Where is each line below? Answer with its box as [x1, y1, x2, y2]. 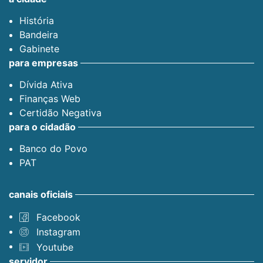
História [19, 15, 54, 26]
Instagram [36, 226, 80, 238]
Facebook [36, 211, 80, 223]
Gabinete [19, 43, 59, 55]
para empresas [9, 57, 78, 69]
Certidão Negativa [19, 107, 102, 119]
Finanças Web [19, 93, 80, 104]
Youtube [36, 241, 73, 253]
